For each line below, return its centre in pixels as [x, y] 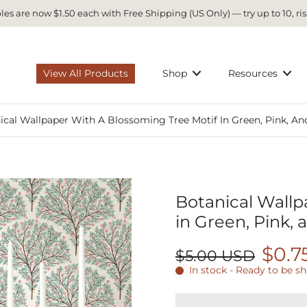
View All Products [86, 73]
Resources [253, 73]
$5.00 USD [215, 256]
